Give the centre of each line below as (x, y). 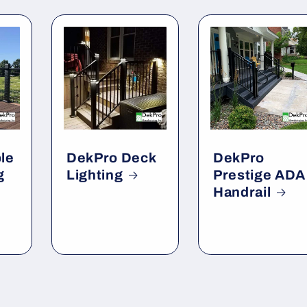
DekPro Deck (111, 158)
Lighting (95, 175)
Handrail (242, 192)
